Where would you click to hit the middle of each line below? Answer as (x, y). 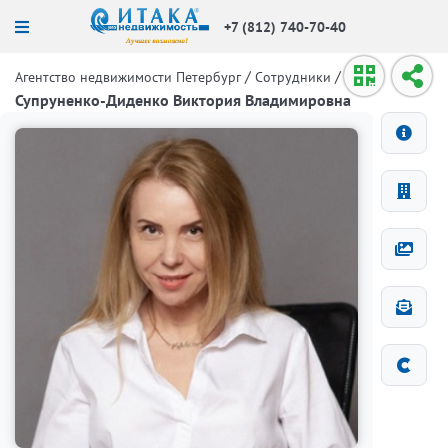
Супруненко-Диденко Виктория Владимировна (183, 100)
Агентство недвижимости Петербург (128, 77)
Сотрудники (293, 77)
